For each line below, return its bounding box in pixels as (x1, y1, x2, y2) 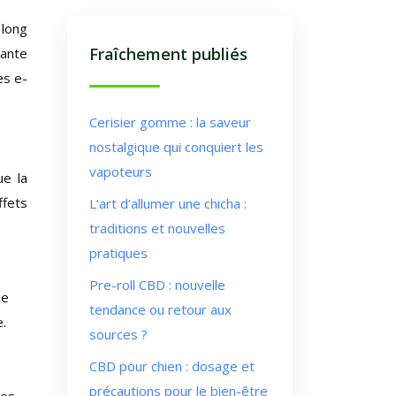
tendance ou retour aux (89, 301, 232, 318)
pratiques (89, 244, 148, 262)
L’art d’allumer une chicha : (89, 194, 247, 212)
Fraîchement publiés (89, 43, 247, 65)
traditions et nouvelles (89, 219, 225, 237)
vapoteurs (89, 163, 152, 180)
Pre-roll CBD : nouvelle (89, 276, 225, 293)
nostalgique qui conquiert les (89, 138, 263, 156)
